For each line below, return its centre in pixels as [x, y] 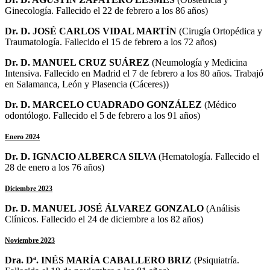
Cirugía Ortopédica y [222, 31]
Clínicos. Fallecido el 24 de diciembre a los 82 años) [104, 219]
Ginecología [28, 10]
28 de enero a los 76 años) [55, 167]
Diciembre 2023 [29, 188]
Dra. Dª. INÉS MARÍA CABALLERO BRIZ [99, 260]
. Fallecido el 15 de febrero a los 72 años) [138, 42]
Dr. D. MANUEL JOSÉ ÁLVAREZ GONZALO [105, 208]
